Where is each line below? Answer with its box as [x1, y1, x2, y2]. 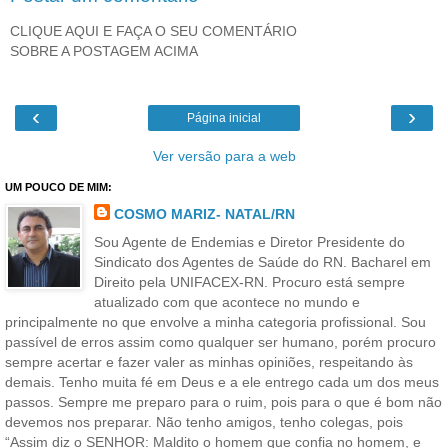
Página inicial [187, 111, 261, 126]
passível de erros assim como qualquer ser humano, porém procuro [5, 333, 436, 350]
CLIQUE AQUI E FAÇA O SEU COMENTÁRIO [10, 23, 297, 39]
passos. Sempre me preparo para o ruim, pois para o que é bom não [5, 393, 442, 410]
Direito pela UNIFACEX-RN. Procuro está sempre [93, 273, 405, 290]
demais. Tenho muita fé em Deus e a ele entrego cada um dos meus [5, 373, 439, 390]
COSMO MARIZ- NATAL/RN [113, 206, 295, 223]
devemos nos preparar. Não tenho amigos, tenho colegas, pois [5, 413, 403, 430]
